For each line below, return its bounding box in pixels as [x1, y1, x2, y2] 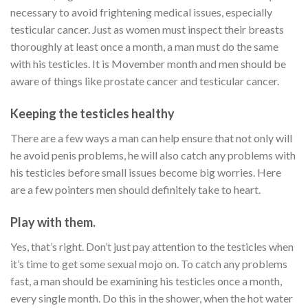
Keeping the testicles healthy [10, 106, 175, 122]
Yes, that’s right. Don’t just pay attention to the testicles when [10, 239, 294, 253]
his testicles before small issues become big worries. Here [10, 166, 281, 179]
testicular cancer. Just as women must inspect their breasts [10, 23, 284, 36]
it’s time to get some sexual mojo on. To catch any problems [10, 256, 287, 270]
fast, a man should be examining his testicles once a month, [10, 274, 282, 287]
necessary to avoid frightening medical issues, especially [10, 5, 272, 19]
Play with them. [10, 214, 96, 230]
